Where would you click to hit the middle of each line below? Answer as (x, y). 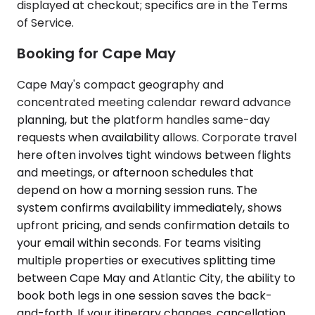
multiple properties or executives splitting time (146, 260)
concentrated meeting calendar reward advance (154, 102)
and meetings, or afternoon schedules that (135, 172)
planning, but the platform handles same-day (143, 120)
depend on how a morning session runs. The (137, 190)
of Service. (45, 22)
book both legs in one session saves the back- (144, 295)
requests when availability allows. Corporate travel (157, 137)
